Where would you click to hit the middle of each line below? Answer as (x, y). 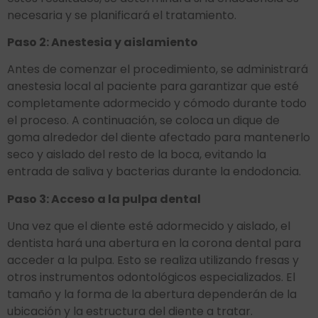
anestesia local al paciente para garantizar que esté (153, 87)
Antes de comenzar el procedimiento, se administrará (158, 70)
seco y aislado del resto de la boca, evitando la (137, 155)
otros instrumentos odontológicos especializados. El (151, 278)
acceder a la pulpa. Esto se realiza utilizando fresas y (153, 261)
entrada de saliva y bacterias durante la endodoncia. (154, 172)
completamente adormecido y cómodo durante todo (157, 104)
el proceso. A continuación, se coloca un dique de (143, 121)
